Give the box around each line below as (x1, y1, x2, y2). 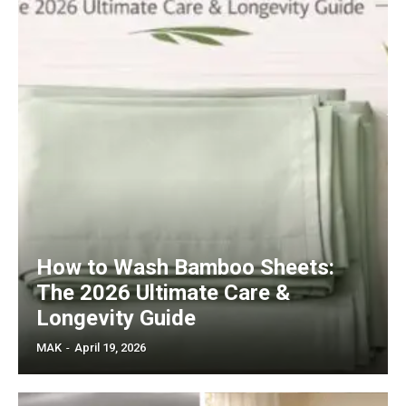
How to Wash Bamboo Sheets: (36, 254, 334, 280)
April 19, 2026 (74, 340, 146, 354)
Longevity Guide (36, 304, 196, 331)
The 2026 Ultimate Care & (36, 279, 290, 305)
